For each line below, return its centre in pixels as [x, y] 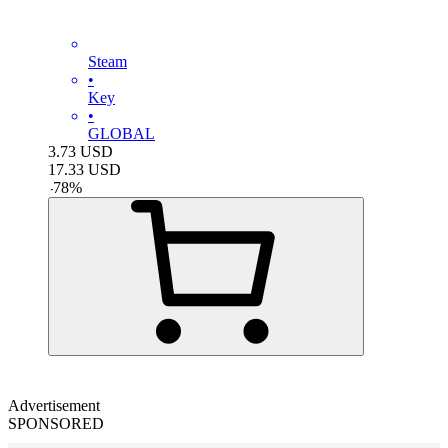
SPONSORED [56, 423]
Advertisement [54, 405]
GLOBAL [121, 133]
